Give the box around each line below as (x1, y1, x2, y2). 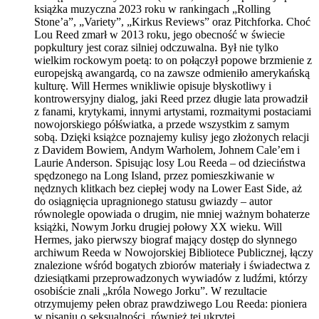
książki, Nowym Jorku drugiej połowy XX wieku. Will (34, 220, 282, 233)
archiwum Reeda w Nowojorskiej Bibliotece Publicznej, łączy (34, 246, 313, 258)
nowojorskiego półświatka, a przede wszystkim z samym (34, 117, 289, 130)
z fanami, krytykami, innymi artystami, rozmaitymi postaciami (34, 105, 311, 117)
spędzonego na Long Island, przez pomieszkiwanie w (34, 169, 275, 182)
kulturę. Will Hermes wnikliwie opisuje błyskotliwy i (34, 79, 271, 92)
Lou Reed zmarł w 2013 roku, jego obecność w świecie (34, 28, 285, 41)
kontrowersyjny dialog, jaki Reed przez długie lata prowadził (34, 92, 308, 105)
